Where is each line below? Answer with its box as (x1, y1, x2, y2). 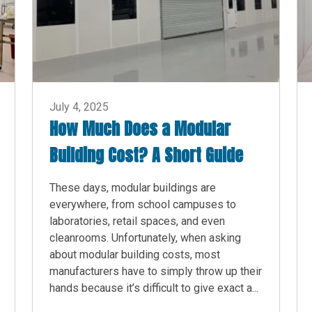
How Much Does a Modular (49, 116, 231, 142)
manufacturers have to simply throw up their (49, 265, 262, 279)
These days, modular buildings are (49, 181, 216, 195)
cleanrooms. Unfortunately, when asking (49, 231, 241, 245)
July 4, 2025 (49, 100, 109, 114)
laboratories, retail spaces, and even (49, 214, 225, 228)
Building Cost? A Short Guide (49, 143, 243, 169)
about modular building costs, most (49, 248, 220, 262)
